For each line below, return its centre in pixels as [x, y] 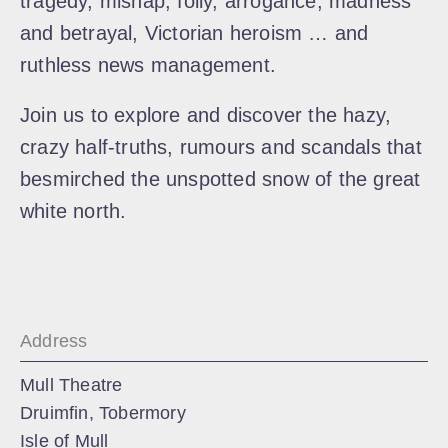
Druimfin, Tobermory [103, 413]
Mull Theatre [71, 385]
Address [54, 341]
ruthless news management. [148, 65]
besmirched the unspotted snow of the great [220, 179]
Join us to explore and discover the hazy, [206, 115]
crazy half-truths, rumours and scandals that [221, 147]
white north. [73, 211]
